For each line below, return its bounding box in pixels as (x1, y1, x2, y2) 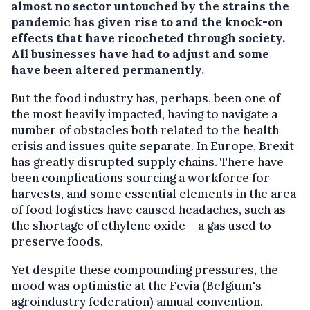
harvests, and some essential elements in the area (11, 185, 296, 201)
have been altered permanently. (11, 62, 204, 77)
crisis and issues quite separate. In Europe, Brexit (11, 138, 294, 154)
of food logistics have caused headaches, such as (11, 201, 286, 217)
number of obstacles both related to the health (11, 122, 279, 138)
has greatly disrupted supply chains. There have (11, 154, 284, 170)
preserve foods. (11, 233, 103, 249)
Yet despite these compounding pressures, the (11, 262, 278, 277)
